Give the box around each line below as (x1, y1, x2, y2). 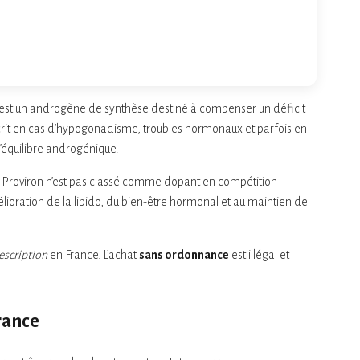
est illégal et (229, 247, 289, 261)
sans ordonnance (139, 247, 229, 261)
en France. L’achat (47, 247, 139, 261)
